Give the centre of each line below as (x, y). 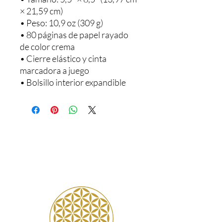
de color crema (47, 47)
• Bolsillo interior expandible (73, 82)
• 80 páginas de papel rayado (74, 35)
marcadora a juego (55, 70)
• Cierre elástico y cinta (63, 58)
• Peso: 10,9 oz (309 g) (61, 23)
